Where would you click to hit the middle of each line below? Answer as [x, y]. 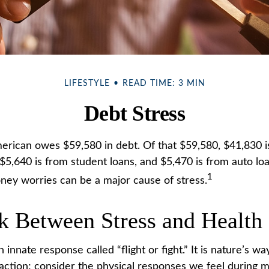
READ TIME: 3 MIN [164, 83]
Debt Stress [134, 113]
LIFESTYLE [87, 83]
